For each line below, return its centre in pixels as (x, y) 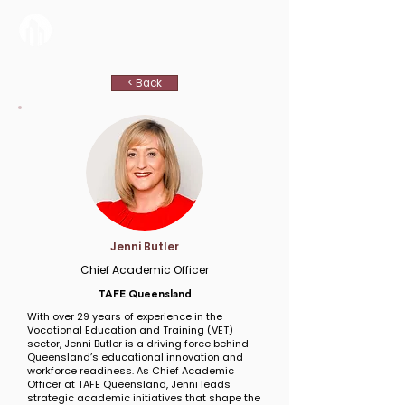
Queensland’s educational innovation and (135, 357)
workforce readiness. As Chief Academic (131, 371)
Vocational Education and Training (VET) (130, 330)
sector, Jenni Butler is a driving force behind (138, 344)
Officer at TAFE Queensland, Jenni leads (129, 384)
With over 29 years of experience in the (125, 316)
